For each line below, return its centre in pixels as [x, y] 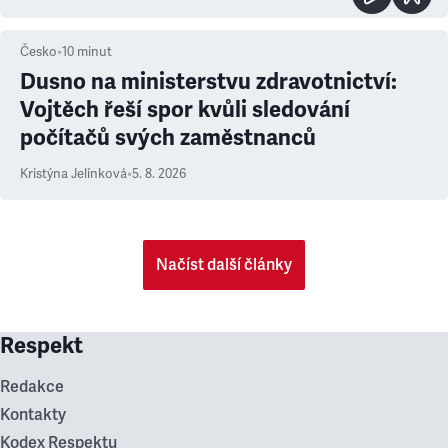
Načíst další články [224, 265]
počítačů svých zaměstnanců [168, 137]
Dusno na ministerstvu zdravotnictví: [208, 81]
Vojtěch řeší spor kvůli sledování [185, 109]
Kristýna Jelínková [73, 174]
